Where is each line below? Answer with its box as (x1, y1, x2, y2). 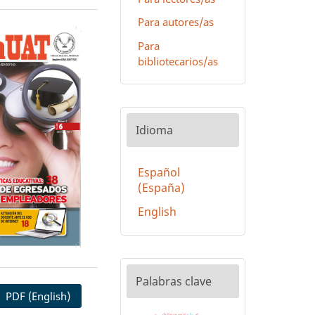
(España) (137, 180, 185, 196)
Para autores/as (137, 15, 214, 30)
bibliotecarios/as (137, 53, 218, 68)
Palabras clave (135, 273, 212, 289)
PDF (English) (3, 288, 71, 303)
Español (137, 165, 180, 181)
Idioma (135, 122, 173, 139)
